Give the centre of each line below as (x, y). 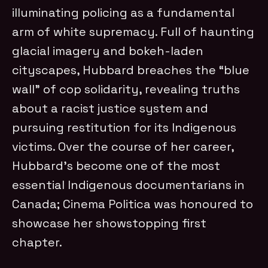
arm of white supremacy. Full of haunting (133, 31)
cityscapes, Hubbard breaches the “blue (131, 70)
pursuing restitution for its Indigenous (124, 127)
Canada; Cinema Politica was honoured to (133, 204)
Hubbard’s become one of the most (116, 165)
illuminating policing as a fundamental (124, 12)
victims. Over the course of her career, (123, 146)
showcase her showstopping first (109, 223)
